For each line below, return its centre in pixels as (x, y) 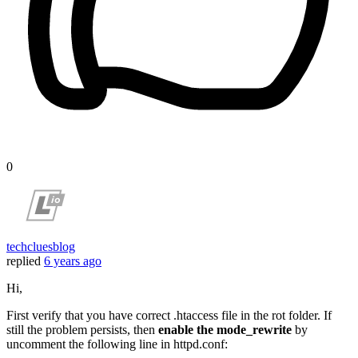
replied (24, 261)
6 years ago (73, 261)
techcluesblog (41, 247)
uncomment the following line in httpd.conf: (117, 344)
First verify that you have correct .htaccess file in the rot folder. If (169, 316)
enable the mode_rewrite (225, 330)
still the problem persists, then (82, 330)
